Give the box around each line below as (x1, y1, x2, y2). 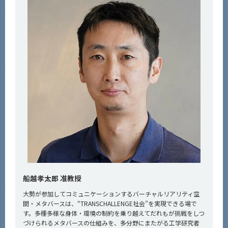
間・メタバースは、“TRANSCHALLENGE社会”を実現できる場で (23, 198, 197, 208)
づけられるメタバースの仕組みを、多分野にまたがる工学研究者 (23, 218, 199, 227)
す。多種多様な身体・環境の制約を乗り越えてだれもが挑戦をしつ (23, 208, 205, 217)
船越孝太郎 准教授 (23, 173, 81, 183)
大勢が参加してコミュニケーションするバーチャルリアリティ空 (23, 189, 199, 198)
